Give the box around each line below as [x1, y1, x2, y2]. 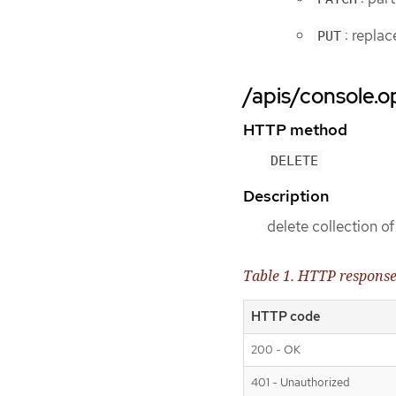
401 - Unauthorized [251, 374, 350, 390]
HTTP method [243, 119, 347, 141]
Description [243, 186, 329, 207]
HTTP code [251, 307, 321, 325]
